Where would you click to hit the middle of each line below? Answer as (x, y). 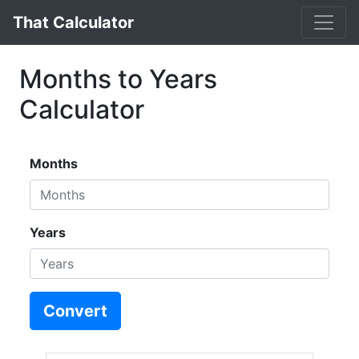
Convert (75, 311)
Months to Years (118, 79)
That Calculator (73, 22)
